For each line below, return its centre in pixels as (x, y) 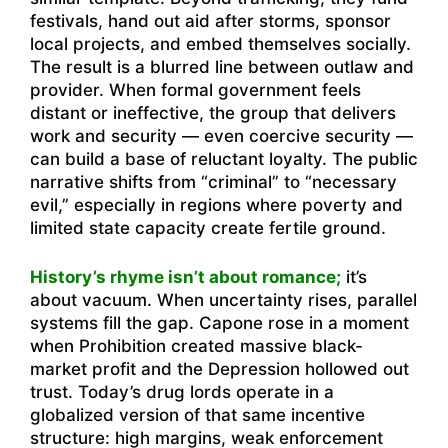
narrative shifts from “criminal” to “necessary (213, 182)
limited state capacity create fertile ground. (208, 228)
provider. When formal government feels (195, 90)
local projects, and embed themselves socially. (220, 44)
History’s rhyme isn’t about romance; (185, 276)
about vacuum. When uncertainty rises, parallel (223, 299)
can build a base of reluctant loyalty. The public (224, 159)
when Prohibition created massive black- (196, 345)
